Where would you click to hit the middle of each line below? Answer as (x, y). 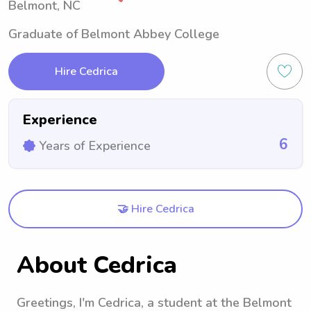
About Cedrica (97, 265)
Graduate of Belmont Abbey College (114, 34)
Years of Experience (95, 146)
